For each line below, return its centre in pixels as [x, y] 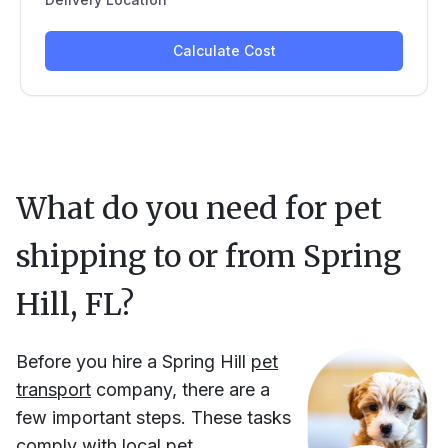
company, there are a [183, 390]
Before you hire [81, 362]
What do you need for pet [199, 208]
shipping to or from [159, 256]
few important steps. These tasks [153, 418]
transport [53, 390]
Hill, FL [68, 304]
